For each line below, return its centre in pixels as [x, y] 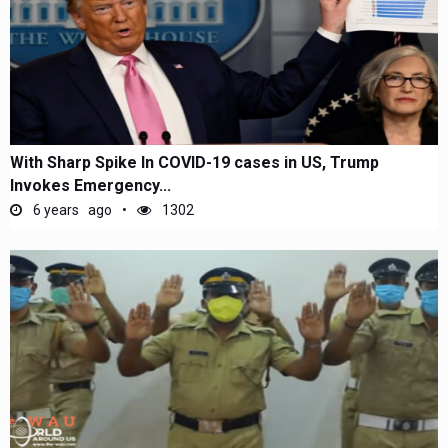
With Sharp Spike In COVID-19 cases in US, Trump [194, 162]
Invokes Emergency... [90, 185]
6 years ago [71, 210]
